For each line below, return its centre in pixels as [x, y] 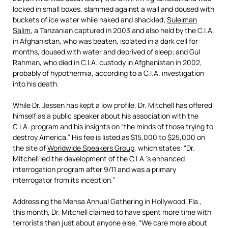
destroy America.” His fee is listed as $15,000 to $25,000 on [109, 137]
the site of [30, 148]
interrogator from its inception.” [64, 180]
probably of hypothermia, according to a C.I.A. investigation [108, 73]
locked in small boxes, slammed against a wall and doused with [113, 9]
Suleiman [182, 20]
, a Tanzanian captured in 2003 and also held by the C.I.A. [122, 30]
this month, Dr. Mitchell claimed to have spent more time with [112, 212]
